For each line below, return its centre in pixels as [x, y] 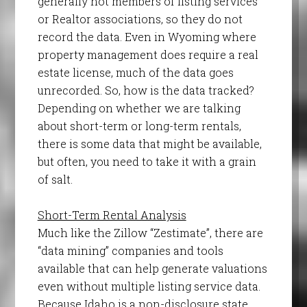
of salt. [55, 180]
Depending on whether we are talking [139, 108]
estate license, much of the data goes [135, 73]
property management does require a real [148, 55]
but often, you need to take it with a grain [147, 162]
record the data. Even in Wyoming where [147, 37]
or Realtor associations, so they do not [140, 19]
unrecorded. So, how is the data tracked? [146, 90]
